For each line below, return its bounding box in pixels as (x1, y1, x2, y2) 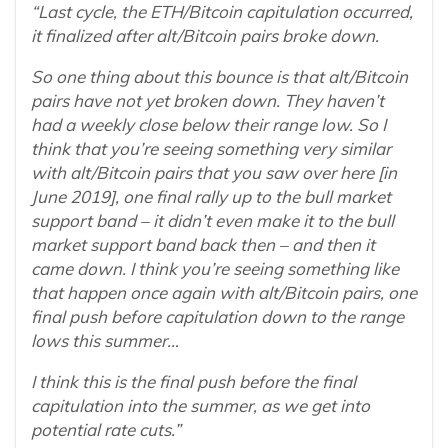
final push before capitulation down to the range (31, 306, 404, 328)
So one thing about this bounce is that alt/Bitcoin (31, 66, 408, 88)
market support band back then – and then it (31, 234, 375, 256)
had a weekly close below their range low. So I (31, 114, 386, 136)
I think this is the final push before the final (31, 371, 356, 393)
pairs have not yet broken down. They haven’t (31, 90, 384, 112)
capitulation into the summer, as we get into (31, 395, 370, 417)
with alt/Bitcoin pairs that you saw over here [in (31, 162, 397, 184)
